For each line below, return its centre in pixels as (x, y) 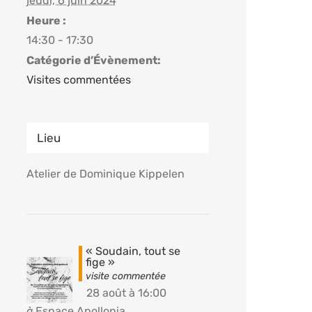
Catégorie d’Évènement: (93, 60)
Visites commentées (78, 79)
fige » (100, 262)
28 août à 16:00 (126, 292)
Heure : (46, 20)
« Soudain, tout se (133, 251)
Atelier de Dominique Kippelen (105, 173)
